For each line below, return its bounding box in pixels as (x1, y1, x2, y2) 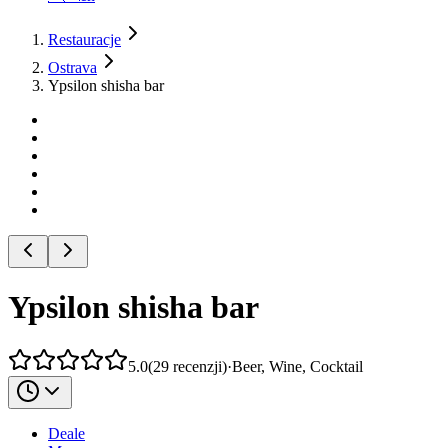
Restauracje (48, 31, 121, 48)
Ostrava (48, 59, 97, 76)
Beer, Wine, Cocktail (232, 357, 363, 375)
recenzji (173, 357, 222, 375)
